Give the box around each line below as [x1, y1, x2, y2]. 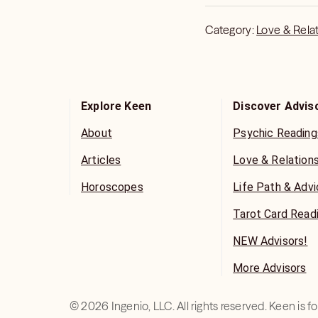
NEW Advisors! [233, 234, 308, 248]
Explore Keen [81, 99, 152, 113]
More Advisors [233, 261, 307, 275]
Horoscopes [81, 180, 143, 194]
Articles [81, 153, 121, 167]
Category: [205, 23, 257, 37]
